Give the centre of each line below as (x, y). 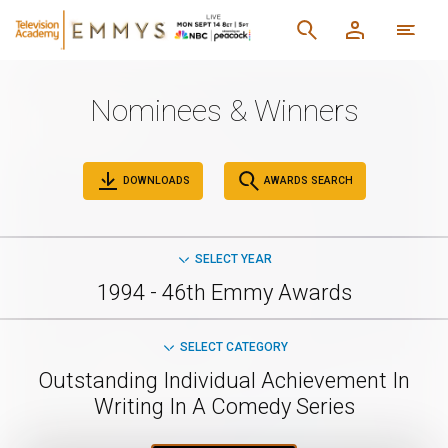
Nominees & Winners (224, 110)
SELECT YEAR (233, 259)
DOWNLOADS (154, 180)
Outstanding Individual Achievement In (224, 380)
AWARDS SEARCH (306, 180)
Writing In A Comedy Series (224, 406)
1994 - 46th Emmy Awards (224, 292)
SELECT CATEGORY (233, 347)
